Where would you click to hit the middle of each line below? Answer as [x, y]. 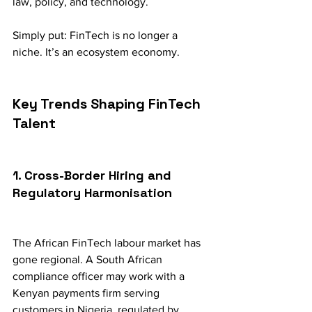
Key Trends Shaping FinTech [108, 104]
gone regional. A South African [89, 260]
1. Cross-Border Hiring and [94, 175]
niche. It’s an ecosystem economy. [96, 52]
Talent [34, 124]
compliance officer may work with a [100, 276]
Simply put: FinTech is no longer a [96, 36]
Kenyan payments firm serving [87, 293]
